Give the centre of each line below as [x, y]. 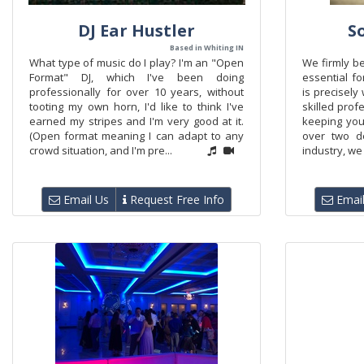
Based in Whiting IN [207, 48]
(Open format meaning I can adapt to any [136, 136]
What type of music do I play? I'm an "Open [136, 63]
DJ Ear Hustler [136, 30]
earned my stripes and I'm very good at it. [136, 121]
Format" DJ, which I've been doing [136, 77]
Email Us [84, 199]
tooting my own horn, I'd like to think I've [136, 106]
